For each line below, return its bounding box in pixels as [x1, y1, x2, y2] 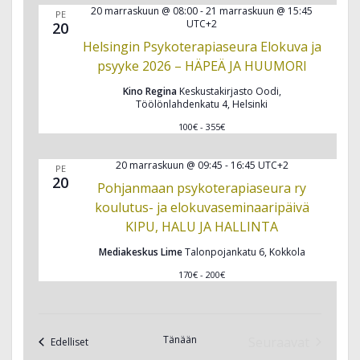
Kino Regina [122, 84, 179, 98]
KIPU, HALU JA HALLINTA [125, 217, 278, 235]
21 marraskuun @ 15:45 [206, 3, 313, 18]
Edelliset [51, 334, 89, 349]
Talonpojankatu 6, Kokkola [184, 244, 305, 259]
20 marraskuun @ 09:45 [115, 157, 223, 172]
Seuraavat [247, 333, 309, 351]
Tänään [162, 332, 197, 346]
